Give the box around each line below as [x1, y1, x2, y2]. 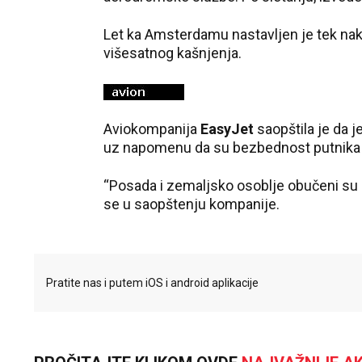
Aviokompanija [103, 120, 200, 138]
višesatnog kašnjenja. [103, 44, 242, 61]
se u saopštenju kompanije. [103, 196, 280, 213]
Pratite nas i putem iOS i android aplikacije [46, 276, 259, 290]
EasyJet [200, 120, 254, 138]
